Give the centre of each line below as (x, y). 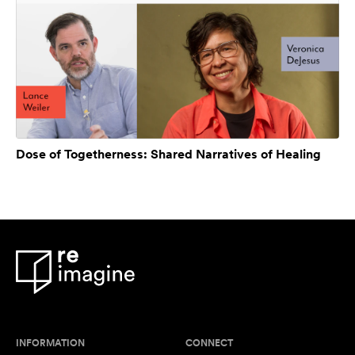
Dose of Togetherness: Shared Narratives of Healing (168, 155)
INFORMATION (50, 344)
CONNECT (209, 344)
